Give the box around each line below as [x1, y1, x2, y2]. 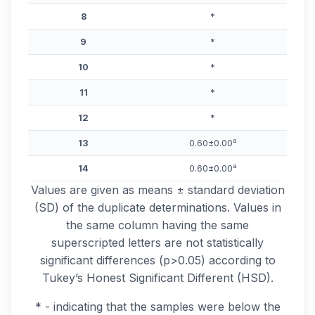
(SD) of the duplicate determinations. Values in [34, 200, 281, 214]
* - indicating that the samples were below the [34, 299, 281, 314]
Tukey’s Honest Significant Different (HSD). [41, 270, 274, 285]
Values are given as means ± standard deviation [30, 182, 285, 197]
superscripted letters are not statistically [51, 235, 264, 250]
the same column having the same [66, 217, 249, 232]
